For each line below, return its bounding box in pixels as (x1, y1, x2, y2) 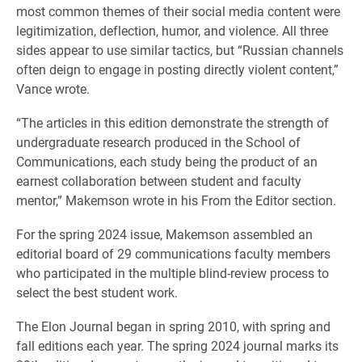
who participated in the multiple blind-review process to (16, 264, 329, 281)
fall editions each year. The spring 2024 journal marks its (16, 337, 339, 354)
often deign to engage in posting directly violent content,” (16, 61, 339, 78)
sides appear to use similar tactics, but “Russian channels (16, 41, 343, 58)
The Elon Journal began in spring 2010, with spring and (16, 318, 330, 335)
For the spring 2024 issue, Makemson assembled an (16, 225, 313, 242)
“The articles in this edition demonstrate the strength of (16, 114, 329, 131)
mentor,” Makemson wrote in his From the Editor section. (16, 192, 336, 208)
